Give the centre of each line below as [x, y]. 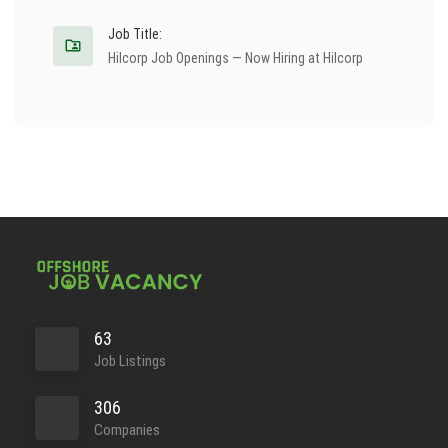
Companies [127, 430]
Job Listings [130, 361]
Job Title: [135, 34]
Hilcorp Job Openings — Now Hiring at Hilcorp [235, 58]
